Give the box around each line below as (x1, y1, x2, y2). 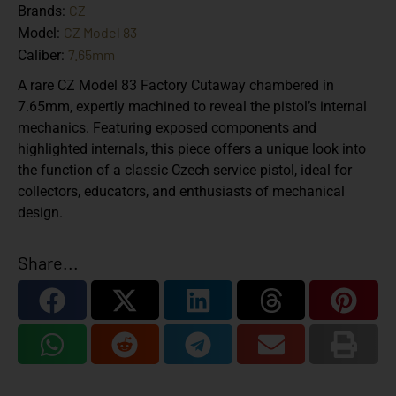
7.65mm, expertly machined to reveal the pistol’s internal (18, 97, 367, 115)
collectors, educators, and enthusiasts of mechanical (18, 182, 345, 200)
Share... (18, 252, 79, 274)
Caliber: (18, 46, 68, 64)
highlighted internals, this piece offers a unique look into (18, 140, 366, 157)
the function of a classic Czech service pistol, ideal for (18, 161, 352, 179)
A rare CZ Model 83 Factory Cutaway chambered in (18, 76, 334, 94)
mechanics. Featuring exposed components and (18, 118, 316, 136)
